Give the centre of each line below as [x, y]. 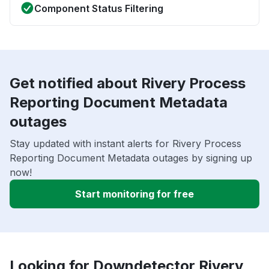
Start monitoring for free [134, 194]
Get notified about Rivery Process [128, 83]
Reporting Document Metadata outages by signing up [131, 158]
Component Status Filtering [99, 8]
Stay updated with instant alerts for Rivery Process [125, 143]
